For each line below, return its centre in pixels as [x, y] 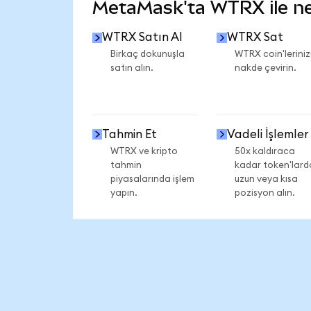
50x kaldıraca [264, 151]
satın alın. [132, 68]
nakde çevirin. [265, 68]
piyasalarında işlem [152, 179]
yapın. [124, 193]
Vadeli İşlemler [268, 134]
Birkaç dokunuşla [147, 54]
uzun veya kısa [266, 179]
